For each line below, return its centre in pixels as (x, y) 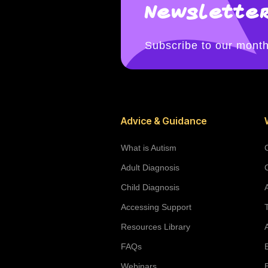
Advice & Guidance (164, 121)
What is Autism (149, 147)
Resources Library (156, 226)
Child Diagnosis (150, 187)
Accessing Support (156, 207)
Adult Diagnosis (150, 167)
